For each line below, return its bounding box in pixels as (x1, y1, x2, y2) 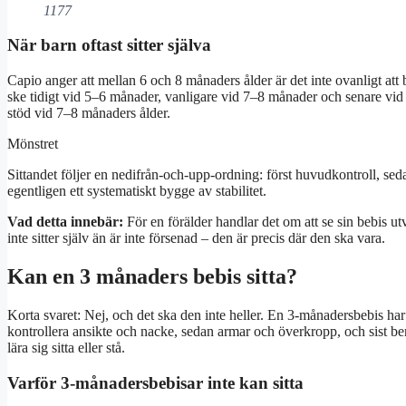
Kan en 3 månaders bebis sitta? (7, 264, 297, 288)
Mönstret (7, 135, 58, 151)
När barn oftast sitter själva (7, 35, 211, 55)
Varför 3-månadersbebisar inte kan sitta (7, 372, 304, 392)
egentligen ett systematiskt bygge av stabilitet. (7, 182, 266, 198)
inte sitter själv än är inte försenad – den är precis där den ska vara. (7, 229, 385, 246)
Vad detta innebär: (7, 213, 123, 229)
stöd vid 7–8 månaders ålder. (7, 104, 170, 121)
